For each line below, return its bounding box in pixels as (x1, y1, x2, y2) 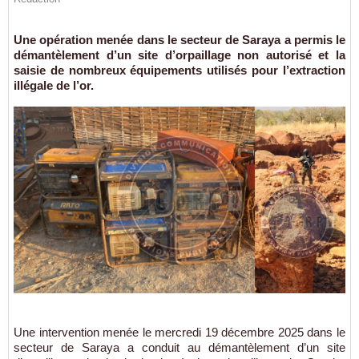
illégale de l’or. (14, 79, 94, 92)
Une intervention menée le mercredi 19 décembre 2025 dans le (14, 325, 345, 339)
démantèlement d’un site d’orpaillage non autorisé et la (14, 48, 345, 62)
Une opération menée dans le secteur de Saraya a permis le (14, 33, 345, 46)
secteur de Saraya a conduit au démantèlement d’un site (14, 340, 345, 354)
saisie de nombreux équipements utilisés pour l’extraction (14, 63, 345, 77)
